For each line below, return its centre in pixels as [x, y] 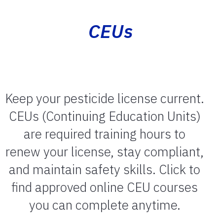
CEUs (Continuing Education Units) [105, 116]
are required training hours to [105, 134]
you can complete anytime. [105, 205]
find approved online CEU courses [105, 187]
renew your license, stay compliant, [105, 152]
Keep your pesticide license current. [105, 98]
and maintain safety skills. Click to [105, 169]
